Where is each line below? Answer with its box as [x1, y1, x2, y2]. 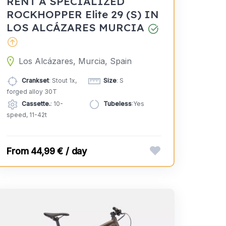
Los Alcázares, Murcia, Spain [18, 56, 132, 67]
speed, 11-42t [7, 111, 47, 119]
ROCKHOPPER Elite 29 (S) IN [7, 8, 159, 21]
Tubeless [103, 100, 132, 108]
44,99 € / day [31, 146, 87, 157]
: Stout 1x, [49, 77, 77, 85]
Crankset [22, 77, 49, 85]
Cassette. [22, 100, 51, 108]
